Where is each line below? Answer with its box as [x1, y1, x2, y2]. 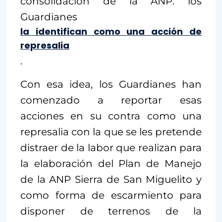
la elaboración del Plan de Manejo [20, 157, 202, 169]
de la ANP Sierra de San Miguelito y [20, 173, 202, 185]
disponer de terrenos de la [20, 205, 202, 217]
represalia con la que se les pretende [20, 125, 202, 138]
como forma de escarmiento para [20, 189, 202, 201]
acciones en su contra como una [20, 110, 202, 122]
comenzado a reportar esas [20, 94, 202, 106]
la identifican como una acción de [20, 25, 202, 38]
